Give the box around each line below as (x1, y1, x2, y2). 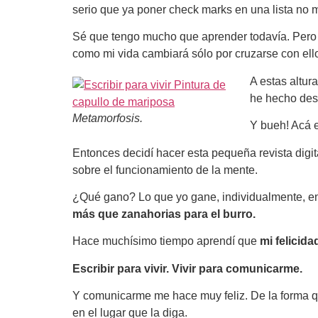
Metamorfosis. (72, 111, 143, 124)
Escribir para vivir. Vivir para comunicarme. (72, 262, 305, 275)
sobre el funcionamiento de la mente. (72, 163, 258, 176)
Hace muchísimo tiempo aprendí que (72, 235, 257, 248)
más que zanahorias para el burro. (72, 208, 256, 221)
